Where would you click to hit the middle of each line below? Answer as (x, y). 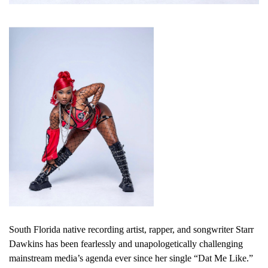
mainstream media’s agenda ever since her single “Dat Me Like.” (131, 258)
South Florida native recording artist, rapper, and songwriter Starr (131, 230)
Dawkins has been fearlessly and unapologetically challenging (126, 244)
